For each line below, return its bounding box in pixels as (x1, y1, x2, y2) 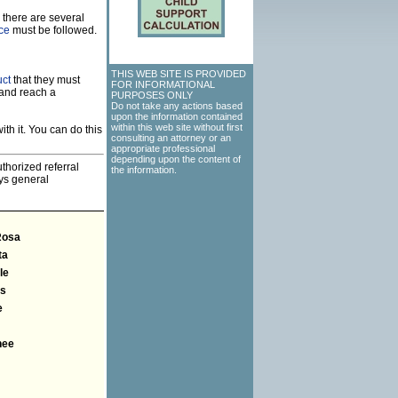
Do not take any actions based (111, 100, 243, 111)
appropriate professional (111, 143, 215, 154)
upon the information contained (111, 111, 243, 122)
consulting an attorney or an (111, 132, 231, 143)
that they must (11, 74, 80, 86)
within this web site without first (111, 122, 243, 132)
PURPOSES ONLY (111, 90, 193, 100)
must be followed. (10, 24, 97, 36)
